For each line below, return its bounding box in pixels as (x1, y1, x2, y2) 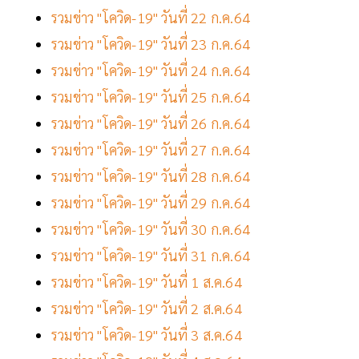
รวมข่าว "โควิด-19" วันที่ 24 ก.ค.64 (51, 61, 250, 80)
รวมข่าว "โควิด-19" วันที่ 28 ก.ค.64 (51, 167, 250, 186)
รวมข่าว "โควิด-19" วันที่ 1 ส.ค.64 (51, 272, 245, 292)
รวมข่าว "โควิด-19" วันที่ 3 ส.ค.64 (51, 325, 242, 345)
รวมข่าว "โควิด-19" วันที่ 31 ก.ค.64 (51, 246, 250, 265)
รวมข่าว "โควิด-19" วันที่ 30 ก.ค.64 (51, 220, 250, 239)
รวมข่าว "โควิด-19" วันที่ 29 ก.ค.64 (51, 193, 250, 212)
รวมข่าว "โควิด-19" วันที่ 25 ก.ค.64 (51, 87, 250, 107)
